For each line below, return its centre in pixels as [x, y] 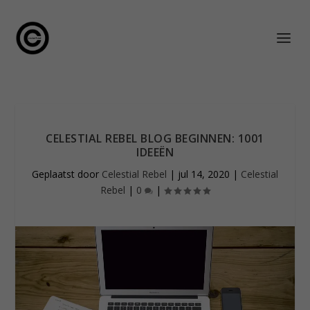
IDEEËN [155, 152]
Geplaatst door [67, 174]
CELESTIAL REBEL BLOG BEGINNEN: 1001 [155, 138]
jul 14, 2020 [204, 174]
